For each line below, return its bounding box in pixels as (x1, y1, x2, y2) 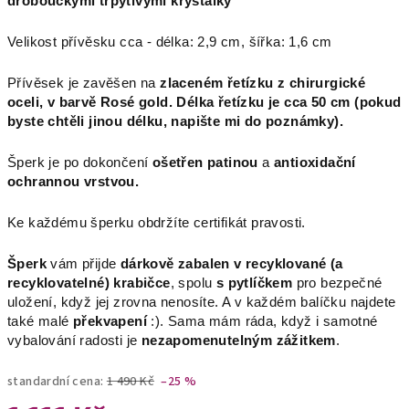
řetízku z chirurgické (226, 76, 366, 90)
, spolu (170, 276, 216, 290)
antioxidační (274, 155, 356, 170)
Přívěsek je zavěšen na (7, 76, 156, 90)
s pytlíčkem (215, 276, 293, 290)
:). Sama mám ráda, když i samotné (147, 314, 378, 329)
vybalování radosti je (7, 333, 142, 348)
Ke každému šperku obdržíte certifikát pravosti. (7, 215, 306, 230)
